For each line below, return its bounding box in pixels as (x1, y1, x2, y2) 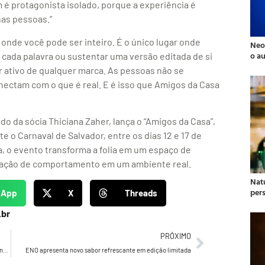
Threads (124, 188, 157, 199)
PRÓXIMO (160, 231, 192, 241)
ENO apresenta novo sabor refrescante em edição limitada (25, 245, 192, 254)
